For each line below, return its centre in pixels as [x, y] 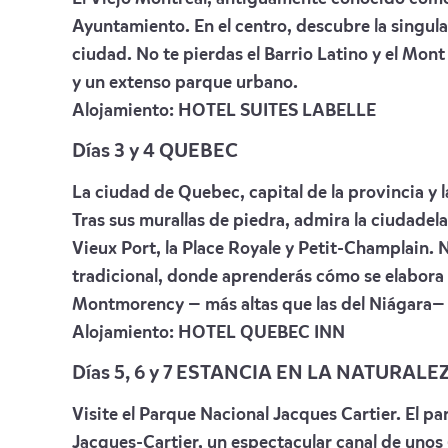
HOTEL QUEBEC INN [261, 333]
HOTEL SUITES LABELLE [277, 111]
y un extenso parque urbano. [185, 83]
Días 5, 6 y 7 [124, 374]
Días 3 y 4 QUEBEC [155, 152]
